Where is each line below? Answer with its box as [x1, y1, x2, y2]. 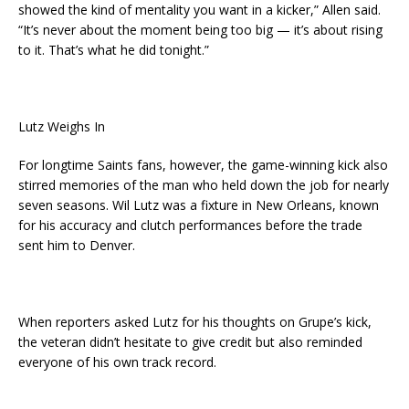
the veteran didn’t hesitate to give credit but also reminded [18, 333, 362, 351]
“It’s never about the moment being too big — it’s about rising [18, 21, 383, 39]
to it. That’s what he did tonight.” [18, 41, 209, 59]
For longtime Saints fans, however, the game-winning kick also [18, 156, 388, 174]
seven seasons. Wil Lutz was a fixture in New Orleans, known [18, 196, 379, 215]
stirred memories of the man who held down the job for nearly [18, 176, 389, 194]
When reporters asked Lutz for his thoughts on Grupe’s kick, [18, 313, 372, 331]
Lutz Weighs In [18, 118, 105, 136]
